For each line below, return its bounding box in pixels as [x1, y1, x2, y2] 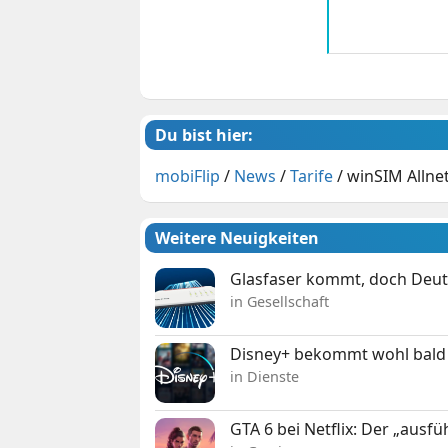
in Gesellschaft [230, 291, 330, 311]
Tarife [290, 164, 334, 187]
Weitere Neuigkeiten [155, 226, 320, 249]
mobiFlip [155, 164, 221, 187]
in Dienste [230, 366, 300, 386]
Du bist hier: [155, 123, 254, 146]
